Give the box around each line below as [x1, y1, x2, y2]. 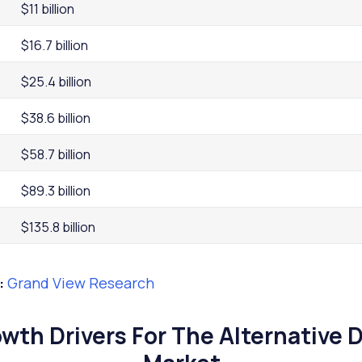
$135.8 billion [20, 217, 95, 236]
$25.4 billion [20, 72, 91, 90]
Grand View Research [6, 272, 154, 293]
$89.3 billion [20, 181, 90, 200]
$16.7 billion [20, 36, 88, 54]
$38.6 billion [20, 108, 90, 127]
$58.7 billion [20, 145, 90, 163]
